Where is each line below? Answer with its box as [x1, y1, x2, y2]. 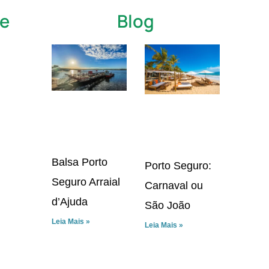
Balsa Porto [52, 156, 107, 168]
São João [145, 199, 190, 211]
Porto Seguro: [145, 159, 211, 172]
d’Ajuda [52, 195, 88, 208]
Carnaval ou [145, 179, 203, 192]
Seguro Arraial [52, 175, 120, 188]
